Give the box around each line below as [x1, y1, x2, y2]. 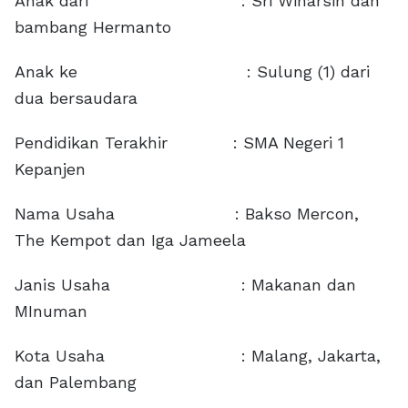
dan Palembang [15, 372, 137, 392]
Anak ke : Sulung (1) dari [15, 61, 370, 81]
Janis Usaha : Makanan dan [15, 274, 356, 294]
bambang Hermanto [15, 16, 171, 36]
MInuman [15, 301, 87, 321]
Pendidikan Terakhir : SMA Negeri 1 [15, 132, 344, 152]
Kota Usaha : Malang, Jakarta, [15, 345, 381, 365]
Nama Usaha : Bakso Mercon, [15, 203, 359, 223]
